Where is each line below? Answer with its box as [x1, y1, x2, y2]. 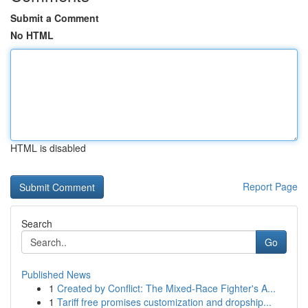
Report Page [243, 179, 298, 193]
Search [21, 217, 52, 230]
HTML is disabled [10, 141, 86, 155]
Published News [21, 267, 91, 281]
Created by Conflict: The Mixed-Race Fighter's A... [57, 281, 276, 295]
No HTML [10, 28, 54, 42]
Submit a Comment [10, 11, 99, 25]
